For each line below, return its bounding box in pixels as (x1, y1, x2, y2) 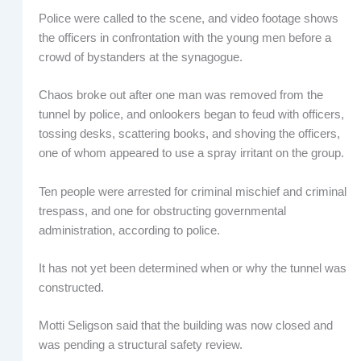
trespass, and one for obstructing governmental (38, 204, 286, 218)
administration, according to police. (38, 223, 220, 237)
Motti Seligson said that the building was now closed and (38, 319, 333, 333)
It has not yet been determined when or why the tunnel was (38, 261, 346, 275)
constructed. (38, 280, 104, 294)
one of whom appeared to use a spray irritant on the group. (38, 147, 344, 160)
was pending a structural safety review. (38, 338, 243, 352)
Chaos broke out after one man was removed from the (38, 89, 323, 102)
